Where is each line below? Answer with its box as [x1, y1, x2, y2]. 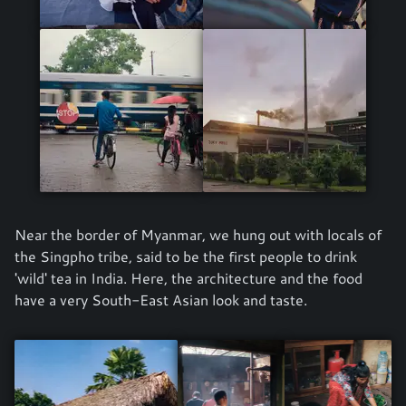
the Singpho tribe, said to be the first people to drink [14, 246, 357, 267]
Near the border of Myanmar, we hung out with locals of [14, 224, 382, 246]
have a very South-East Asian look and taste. [14, 289, 307, 311]
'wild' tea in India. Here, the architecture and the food [14, 267, 362, 289]
